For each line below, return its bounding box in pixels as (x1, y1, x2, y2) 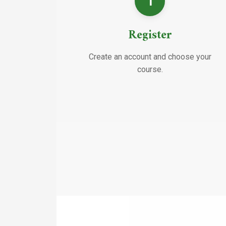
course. (137, 64, 163, 74)
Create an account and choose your (88, 51, 211, 62)
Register (128, 24, 172, 46)
